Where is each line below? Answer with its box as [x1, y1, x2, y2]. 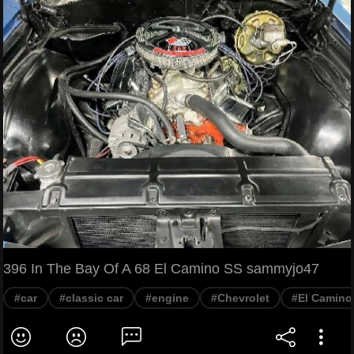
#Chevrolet [211, 292, 269, 305]
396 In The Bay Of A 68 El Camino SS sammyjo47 [3, 261, 319, 277]
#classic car [59, 292, 123, 305]
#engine [145, 292, 189, 305]
